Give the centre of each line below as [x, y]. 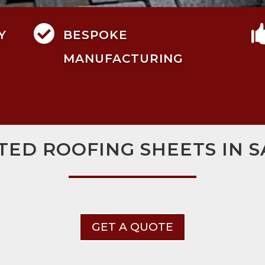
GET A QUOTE [132, 227]
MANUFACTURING [123, 58]
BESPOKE [95, 35]
